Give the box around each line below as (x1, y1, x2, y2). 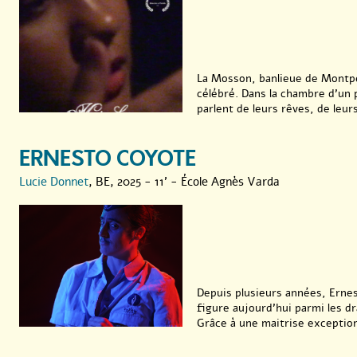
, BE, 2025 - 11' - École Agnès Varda (88, 173, 280, 190)
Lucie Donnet (19, 173, 88, 190)
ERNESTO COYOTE (19, 143, 196, 174)
